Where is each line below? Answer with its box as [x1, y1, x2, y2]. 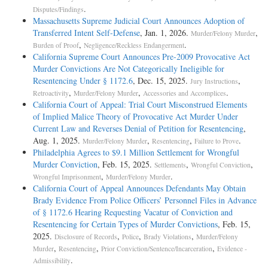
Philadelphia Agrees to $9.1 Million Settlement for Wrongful [33, 147, 239, 159]
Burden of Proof [33, 41, 79, 50]
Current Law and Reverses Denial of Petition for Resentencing [33, 123, 243, 135]
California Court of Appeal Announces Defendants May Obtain [33, 182, 246, 194]
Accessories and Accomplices [143, 89, 226, 98]
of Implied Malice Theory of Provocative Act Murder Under [33, 111, 238, 123]
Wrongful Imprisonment [33, 172, 101, 182]
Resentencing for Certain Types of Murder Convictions [33, 218, 218, 230]
